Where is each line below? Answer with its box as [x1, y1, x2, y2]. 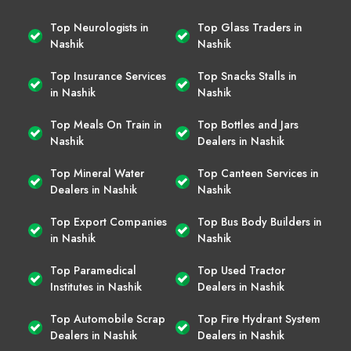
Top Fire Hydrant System [197, 310, 320, 327]
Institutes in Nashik [50, 278, 142, 295]
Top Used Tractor [197, 262, 285, 278]
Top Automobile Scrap [50, 310, 165, 327]
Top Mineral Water [50, 165, 144, 181]
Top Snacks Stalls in [197, 67, 297, 84]
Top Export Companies [50, 213, 167, 230]
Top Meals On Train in [50, 116, 162, 132]
